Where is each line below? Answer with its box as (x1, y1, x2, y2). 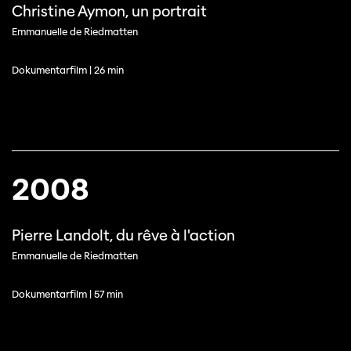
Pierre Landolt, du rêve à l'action (12, 226, 235, 244)
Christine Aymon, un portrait (12, 2, 207, 20)
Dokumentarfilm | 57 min (12, 288, 123, 300)
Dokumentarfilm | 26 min (12, 64, 124, 76)
